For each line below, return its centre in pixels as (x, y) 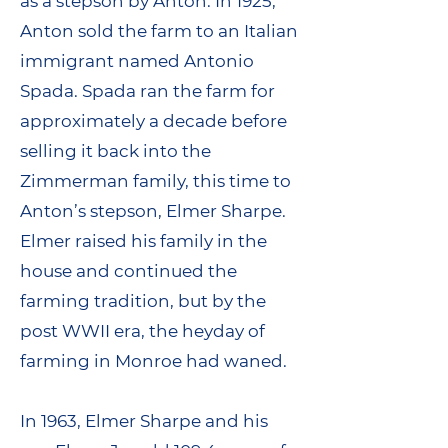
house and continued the (128, 271)
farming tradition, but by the (143, 301)
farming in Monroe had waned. (153, 361)
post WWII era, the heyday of (142, 331)
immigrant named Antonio (137, 61)
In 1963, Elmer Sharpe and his (144, 421)
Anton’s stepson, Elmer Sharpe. (153, 211)
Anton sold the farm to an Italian (159, 31)
